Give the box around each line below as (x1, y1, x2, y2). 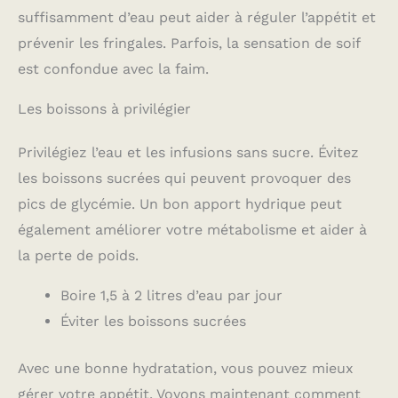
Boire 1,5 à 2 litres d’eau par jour (60, 287, 283, 305)
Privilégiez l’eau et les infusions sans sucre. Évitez (18, 144, 359, 162)
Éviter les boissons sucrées (60, 313, 246, 330)
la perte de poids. (18, 247, 139, 265)
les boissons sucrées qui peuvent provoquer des (18, 170, 351, 187)
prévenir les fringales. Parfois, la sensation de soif (18, 35, 360, 52)
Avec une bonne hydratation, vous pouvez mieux (18, 360, 354, 378)
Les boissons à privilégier (18, 100, 191, 118)
